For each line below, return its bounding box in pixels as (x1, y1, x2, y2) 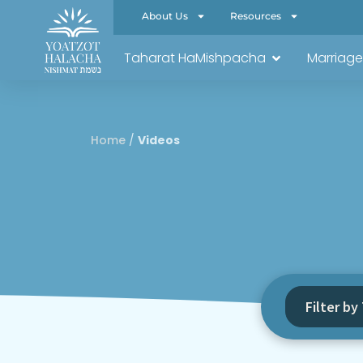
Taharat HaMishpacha (124, 49, 266, 67)
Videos (138, 132, 180, 148)
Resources (230, 10, 281, 22)
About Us (142, 10, 188, 22)
